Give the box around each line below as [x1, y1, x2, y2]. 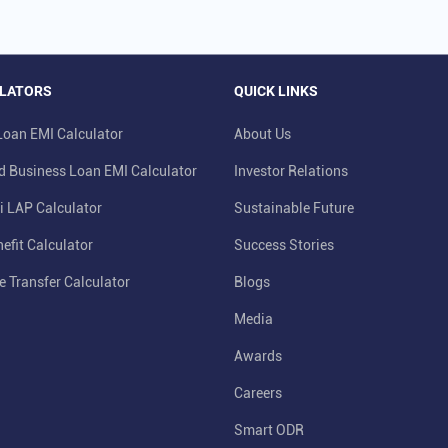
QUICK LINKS [234, 83, 318, 100]
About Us [234, 126, 291, 143]
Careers [234, 385, 282, 402]
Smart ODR [234, 422, 304, 439]
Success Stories [234, 237, 334, 254]
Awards [234, 348, 282, 365]
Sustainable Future [234, 200, 354, 217]
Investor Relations [234, 163, 348, 180]
